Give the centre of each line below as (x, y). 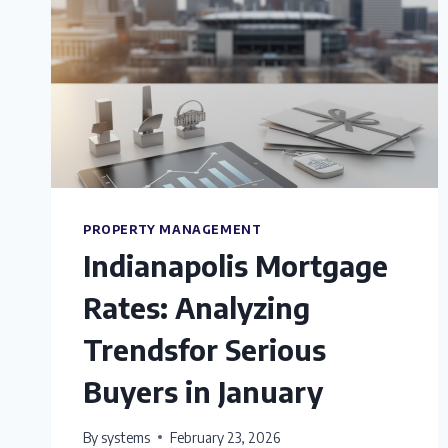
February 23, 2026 (225, 437)
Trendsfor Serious (204, 350)
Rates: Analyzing (196, 308)
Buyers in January (203, 392)
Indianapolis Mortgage (235, 266)
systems (126, 437)
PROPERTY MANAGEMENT (172, 230)
